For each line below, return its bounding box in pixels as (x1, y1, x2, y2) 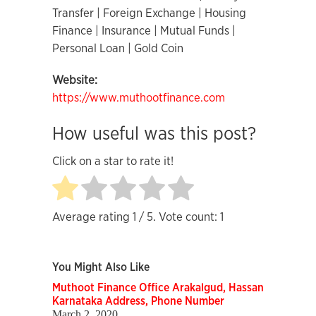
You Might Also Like (52, 262, 150, 274)
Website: (52, 74, 97, 86)
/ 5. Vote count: (136, 211, 220, 224)
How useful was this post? (52, 125, 256, 143)
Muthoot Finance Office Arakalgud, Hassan (52, 282, 264, 294)
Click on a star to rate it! (52, 155, 174, 168)
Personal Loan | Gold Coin (52, 42, 183, 54)
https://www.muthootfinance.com (52, 92, 225, 104)
